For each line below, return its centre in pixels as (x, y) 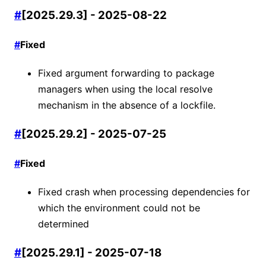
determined (64, 224)
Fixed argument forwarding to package (126, 73)
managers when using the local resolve (125, 89)
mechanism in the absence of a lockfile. (127, 105)
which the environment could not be (119, 208)
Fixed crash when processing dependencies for (144, 192)
